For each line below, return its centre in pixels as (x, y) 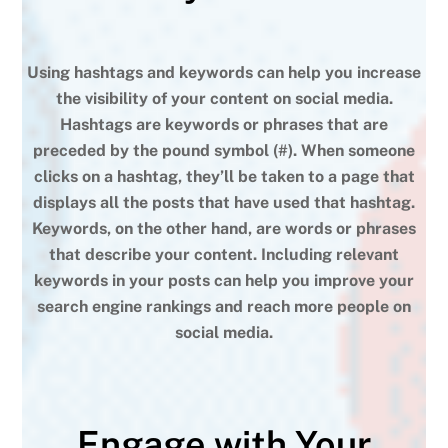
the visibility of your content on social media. (224, 98)
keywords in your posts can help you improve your (224, 280)
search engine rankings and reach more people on (224, 306)
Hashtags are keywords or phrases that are (224, 124)
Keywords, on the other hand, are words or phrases (224, 228)
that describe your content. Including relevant (224, 254)
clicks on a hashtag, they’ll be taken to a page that (224, 176)
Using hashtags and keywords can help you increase (224, 72)
